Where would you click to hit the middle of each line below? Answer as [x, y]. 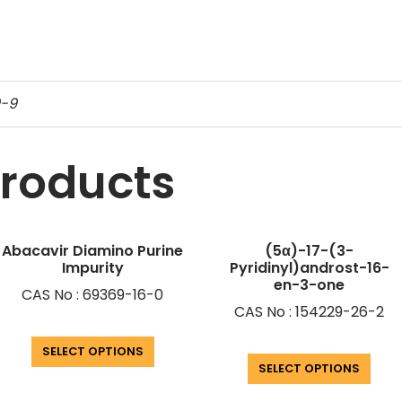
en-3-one [310, 285]
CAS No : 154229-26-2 [310, 312]
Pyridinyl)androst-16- [309, 268]
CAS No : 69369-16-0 [93, 295]
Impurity [92, 268]
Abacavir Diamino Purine [93, 251]
